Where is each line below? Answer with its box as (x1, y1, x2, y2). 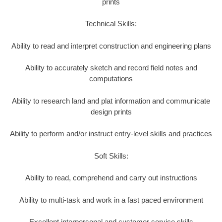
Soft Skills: (94, 151, 128, 160)
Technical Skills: (85, 19, 137, 28)
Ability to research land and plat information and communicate (12, 96, 210, 105)
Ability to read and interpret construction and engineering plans (11, 41, 211, 50)
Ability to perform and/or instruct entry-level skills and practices (10, 129, 212, 138)
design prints (90, 107, 132, 116)
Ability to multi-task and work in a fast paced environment (19, 195, 203, 204)
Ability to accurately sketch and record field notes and (25, 63, 197, 72)
